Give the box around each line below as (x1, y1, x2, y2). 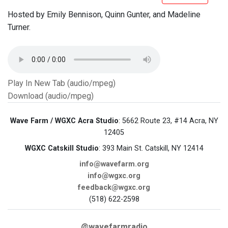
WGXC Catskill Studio (24, 144, 99, 153)
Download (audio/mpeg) (8, 91, 94, 101)
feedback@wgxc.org (78, 183, 150, 192)
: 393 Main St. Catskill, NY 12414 (98, 144, 204, 153)
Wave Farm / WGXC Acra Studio (10, 117, 119, 126)
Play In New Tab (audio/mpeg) (8, 78, 116, 89)
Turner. (8, 22, 31, 33)
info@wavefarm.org (79, 160, 149, 169)
